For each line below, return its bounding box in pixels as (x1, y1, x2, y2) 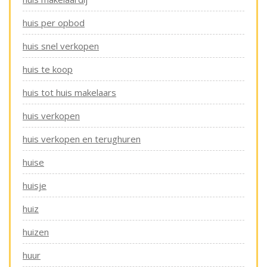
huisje (23, 179, 46, 191)
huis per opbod (23, 17, 85, 29)
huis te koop (23, 63, 73, 75)
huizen (23, 226, 49, 238)
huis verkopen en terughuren (23, 133, 141, 145)
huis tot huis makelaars (23, 86, 116, 98)
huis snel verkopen (23, 40, 99, 52)
